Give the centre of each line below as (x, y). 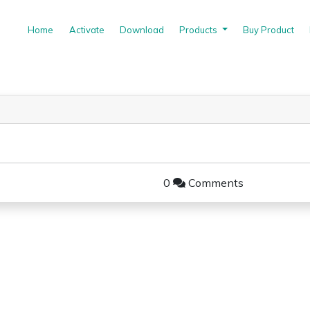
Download (142, 29)
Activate (86, 29)
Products (200, 29)
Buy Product (268, 29)
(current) (71, 29)
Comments (215, 183)
